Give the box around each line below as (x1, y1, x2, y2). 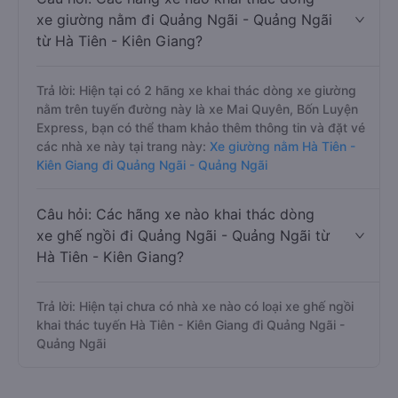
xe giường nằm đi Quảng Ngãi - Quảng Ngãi (36, 11, 332, 28)
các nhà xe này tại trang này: (36, 139, 206, 154)
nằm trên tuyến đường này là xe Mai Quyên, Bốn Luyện (36, 101, 358, 116)
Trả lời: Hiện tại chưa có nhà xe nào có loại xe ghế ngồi (36, 298, 354, 314)
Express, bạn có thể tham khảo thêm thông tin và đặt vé (36, 120, 365, 135)
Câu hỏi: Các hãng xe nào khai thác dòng (36, 205, 314, 223)
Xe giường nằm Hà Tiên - (206, 139, 355, 154)
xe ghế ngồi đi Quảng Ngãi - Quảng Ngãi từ (36, 227, 330, 244)
